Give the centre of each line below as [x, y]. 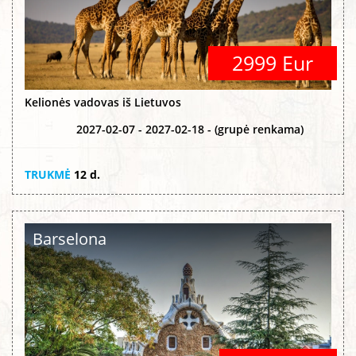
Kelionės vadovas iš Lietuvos [103, 102]
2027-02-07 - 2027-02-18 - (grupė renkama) [190, 129]
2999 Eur [273, 62]
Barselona [70, 238]
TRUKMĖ [48, 174]
